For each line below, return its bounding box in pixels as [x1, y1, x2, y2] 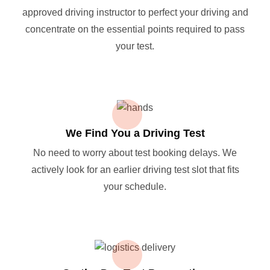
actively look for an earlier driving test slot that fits [31, 164, 239, 175]
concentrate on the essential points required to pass [25, 24, 245, 34]
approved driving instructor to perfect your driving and [22, 7, 248, 17]
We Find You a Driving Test [65, 127, 205, 139]
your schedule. [104, 181, 166, 192]
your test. [116, 40, 154, 51]
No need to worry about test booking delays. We [33, 147, 237, 158]
